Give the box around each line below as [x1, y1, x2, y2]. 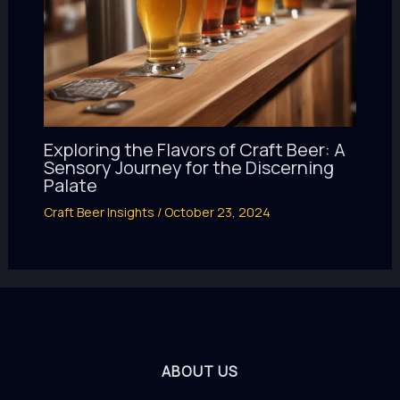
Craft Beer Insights [43, 203, 154, 221]
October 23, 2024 [163, 203, 271, 221]
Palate [43, 172, 97, 197]
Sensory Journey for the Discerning [43, 154, 334, 179]
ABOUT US [162, 362, 238, 381]
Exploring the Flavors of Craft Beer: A [43, 137, 346, 162]
